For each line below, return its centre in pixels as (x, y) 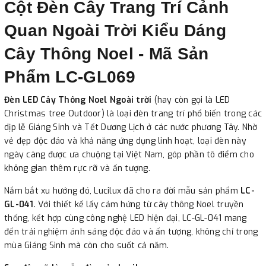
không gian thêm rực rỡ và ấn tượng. (77, 168)
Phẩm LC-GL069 (70, 77)
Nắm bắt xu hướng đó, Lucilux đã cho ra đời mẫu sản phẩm (122, 191)
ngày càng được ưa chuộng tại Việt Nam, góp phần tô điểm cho (129, 154)
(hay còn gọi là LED (191, 100)
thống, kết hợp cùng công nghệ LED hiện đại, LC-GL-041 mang (126, 218)
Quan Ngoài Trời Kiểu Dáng (115, 30)
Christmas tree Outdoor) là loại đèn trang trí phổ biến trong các (133, 113)
